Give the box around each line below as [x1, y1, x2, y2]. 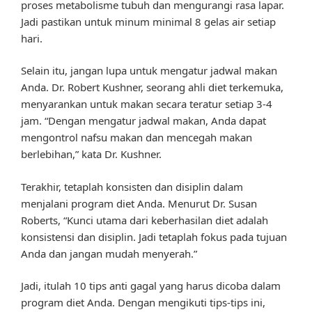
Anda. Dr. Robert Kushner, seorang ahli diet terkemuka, [21, 80, 283, 95]
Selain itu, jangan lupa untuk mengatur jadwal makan [21, 63, 277, 78]
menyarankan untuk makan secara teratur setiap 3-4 [21, 97, 272, 111]
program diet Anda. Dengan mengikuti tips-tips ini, [21, 295, 265, 310]
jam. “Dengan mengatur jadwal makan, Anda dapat [21, 114, 266, 128]
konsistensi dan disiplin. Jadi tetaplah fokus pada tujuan [21, 229, 287, 244]
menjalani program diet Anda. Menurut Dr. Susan [21, 196, 257, 210]
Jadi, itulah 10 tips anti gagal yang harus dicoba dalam [21, 279, 281, 293]
